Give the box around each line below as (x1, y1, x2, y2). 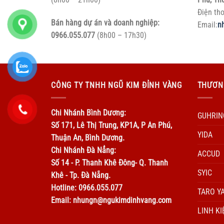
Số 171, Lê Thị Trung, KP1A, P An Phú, (51, 120, 172, 130)
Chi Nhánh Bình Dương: (51, 107, 126, 117)
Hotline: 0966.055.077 (51, 182, 122, 192)
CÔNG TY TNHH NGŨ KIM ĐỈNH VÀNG (51, 80, 182, 90)
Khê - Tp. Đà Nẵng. (51, 170, 110, 180)
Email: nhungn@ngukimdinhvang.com (51, 195, 171, 205)
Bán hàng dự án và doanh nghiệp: (51, 17, 159, 27)
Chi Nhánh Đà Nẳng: (51, 145, 116, 155)
